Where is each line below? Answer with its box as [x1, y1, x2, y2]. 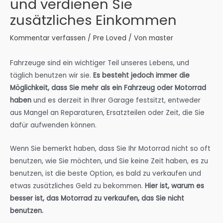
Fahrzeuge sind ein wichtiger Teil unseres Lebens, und [10, 58, 189, 68]
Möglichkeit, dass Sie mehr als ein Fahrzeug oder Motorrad [10, 83, 206, 93]
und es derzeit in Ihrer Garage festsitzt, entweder [33, 95, 201, 105]
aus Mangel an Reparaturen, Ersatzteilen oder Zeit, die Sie [10, 108, 205, 117]
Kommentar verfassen [10, 33, 86, 43]
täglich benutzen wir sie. [10, 70, 93, 80]
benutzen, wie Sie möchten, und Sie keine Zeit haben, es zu [10, 156, 208, 166]
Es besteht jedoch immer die [93, 70, 190, 80]
